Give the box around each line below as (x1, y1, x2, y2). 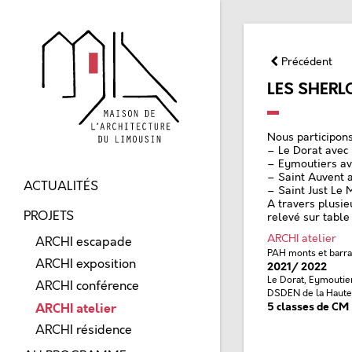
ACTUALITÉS (24, 178, 98, 196)
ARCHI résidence (35, 321, 132, 339)
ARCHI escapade (35, 233, 132, 251)
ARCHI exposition (35, 255, 136, 273)
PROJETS (24, 207, 74, 225)
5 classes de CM (267, 299, 349, 314)
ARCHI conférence (35, 277, 139, 295)
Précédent (278, 54, 332, 69)
